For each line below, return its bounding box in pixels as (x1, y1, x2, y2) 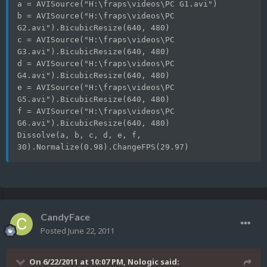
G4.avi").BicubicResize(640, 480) (17, 71, 170, 80)
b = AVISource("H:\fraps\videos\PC (17, 11, 175, 21)
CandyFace (41, 211, 90, 223)
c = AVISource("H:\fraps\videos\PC (17, 35, 175, 45)
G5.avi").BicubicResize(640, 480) (17, 95, 170, 104)
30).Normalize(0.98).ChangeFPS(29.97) (17, 142, 189, 152)
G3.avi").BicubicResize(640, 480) (17, 47, 170, 57)
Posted (41, 225, 68, 237)
